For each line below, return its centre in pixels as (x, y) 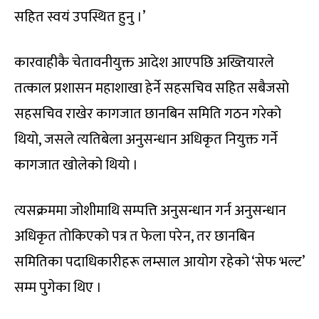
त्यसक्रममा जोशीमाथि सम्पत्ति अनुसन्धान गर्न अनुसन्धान (150, 210)
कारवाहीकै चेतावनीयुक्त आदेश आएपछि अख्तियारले (144, 62)
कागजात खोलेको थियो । (76, 165)
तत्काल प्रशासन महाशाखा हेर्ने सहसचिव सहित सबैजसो (152, 88)
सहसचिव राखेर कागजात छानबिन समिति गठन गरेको (148, 114)
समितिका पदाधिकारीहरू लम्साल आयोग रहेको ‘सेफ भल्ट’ (159, 262)
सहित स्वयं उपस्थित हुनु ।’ (80, 17)
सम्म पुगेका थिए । (58, 287)
